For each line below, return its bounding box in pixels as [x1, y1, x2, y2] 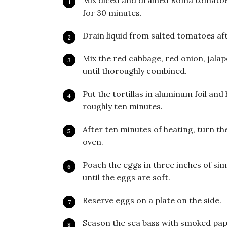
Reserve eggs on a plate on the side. [83, 195, 221, 206]
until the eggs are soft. [83, 172, 170, 183]
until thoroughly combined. [83, 66, 187, 77]
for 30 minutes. [83, 8, 142, 18]
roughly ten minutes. [83, 101, 163, 112]
